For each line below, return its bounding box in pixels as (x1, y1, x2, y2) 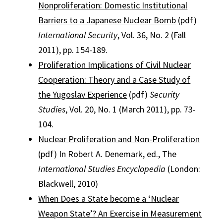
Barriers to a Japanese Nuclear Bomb (38, 14, 176, 26)
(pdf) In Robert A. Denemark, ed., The (38, 148, 177, 160)
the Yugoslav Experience (38, 89, 127, 100)
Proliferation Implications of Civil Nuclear (38, 59, 191, 70)
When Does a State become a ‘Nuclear (38, 193, 179, 204)
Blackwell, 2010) (38, 178, 99, 189)
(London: (166, 163, 201, 174)
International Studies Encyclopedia (38, 163, 166, 174)
